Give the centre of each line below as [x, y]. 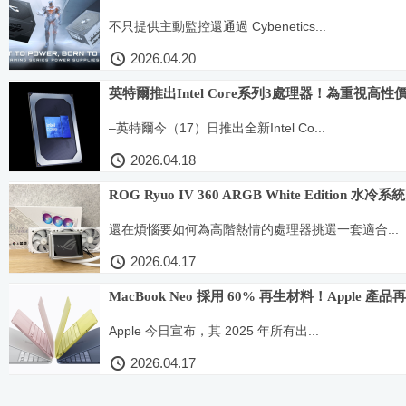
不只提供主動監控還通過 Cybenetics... [217, 26]
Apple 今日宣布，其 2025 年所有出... [214, 330]
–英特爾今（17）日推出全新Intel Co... [217, 127]
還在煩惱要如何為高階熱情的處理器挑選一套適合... [254, 229]
